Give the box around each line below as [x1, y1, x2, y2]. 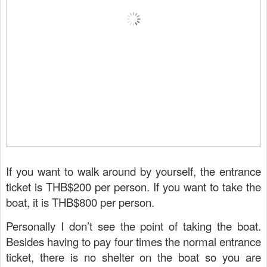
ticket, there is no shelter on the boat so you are [6, 249, 261, 265]
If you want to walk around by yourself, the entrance [6, 163, 261, 179]
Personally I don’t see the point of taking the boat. [6, 218, 261, 234]
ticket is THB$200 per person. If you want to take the [6, 179, 261, 195]
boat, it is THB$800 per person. [6, 194, 157, 210]
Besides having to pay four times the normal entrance [6, 234, 261, 250]
